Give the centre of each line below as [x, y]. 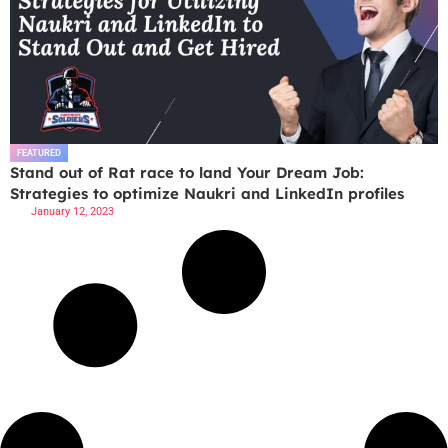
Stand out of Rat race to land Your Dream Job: [187, 173]
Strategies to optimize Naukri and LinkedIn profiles [207, 194]
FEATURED [39, 153]
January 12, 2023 [72, 212]
